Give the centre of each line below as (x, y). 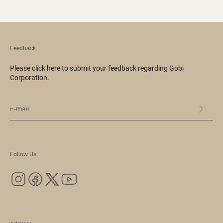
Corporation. (30, 78)
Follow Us (23, 154)
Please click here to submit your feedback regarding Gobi (97, 68)
